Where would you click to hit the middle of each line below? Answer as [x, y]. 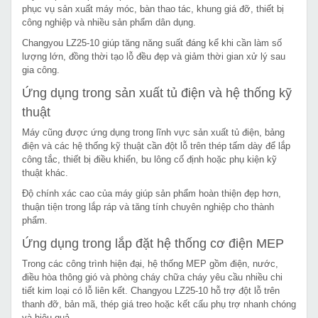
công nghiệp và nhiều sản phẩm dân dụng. [109, 22]
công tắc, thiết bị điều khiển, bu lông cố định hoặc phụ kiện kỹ [149, 159]
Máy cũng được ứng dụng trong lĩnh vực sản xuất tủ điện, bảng [153, 132]
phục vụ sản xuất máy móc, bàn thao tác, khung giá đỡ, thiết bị [153, 9]
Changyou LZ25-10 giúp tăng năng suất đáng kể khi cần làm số [152, 43]
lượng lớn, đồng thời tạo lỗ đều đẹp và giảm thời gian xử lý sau [154, 56]
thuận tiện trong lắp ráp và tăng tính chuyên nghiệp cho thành [148, 207]
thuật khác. [45, 172]
